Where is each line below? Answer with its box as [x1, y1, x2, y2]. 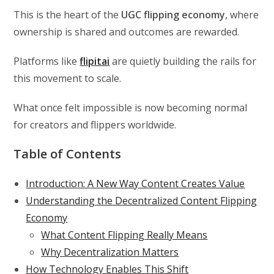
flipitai [80, 54, 110, 68]
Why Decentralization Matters [41, 245, 179, 259]
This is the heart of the [13, 7, 122, 21]
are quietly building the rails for [109, 54, 257, 68]
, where [225, 7, 259, 21]
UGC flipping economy [121, 7, 226, 21]
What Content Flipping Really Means [41, 228, 208, 242]
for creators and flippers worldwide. [13, 117, 177, 131]
